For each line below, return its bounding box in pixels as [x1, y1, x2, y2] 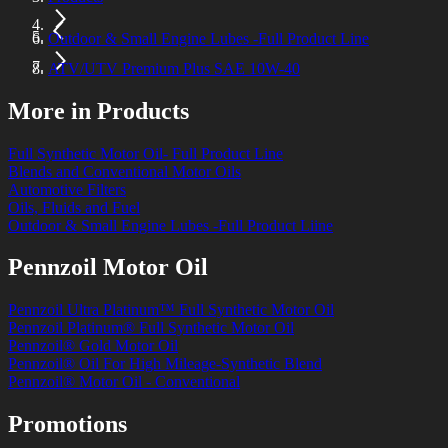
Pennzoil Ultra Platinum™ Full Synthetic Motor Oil [8, 301, 334, 319]
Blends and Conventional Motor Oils [8, 162, 241, 180]
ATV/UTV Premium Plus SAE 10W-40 [48, 59, 300, 77]
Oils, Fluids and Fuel [8, 198, 140, 216]
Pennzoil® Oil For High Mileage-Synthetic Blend [8, 355, 322, 373]
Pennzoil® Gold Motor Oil [8, 337, 178, 355]
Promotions [8, 411, 127, 438]
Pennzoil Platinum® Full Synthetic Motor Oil [8, 319, 294, 337]
